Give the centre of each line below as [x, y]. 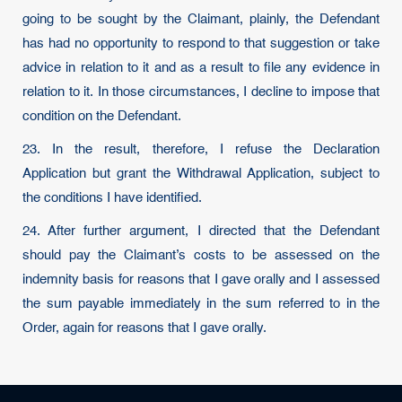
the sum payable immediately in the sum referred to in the [201, 304]
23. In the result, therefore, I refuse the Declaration [201, 149]
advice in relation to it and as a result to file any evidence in [201, 68]
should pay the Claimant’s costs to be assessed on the [201, 255]
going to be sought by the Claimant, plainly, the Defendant [201, 19]
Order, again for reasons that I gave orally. [144, 328]
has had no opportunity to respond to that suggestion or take [201, 44]
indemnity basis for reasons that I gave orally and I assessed [201, 280]
